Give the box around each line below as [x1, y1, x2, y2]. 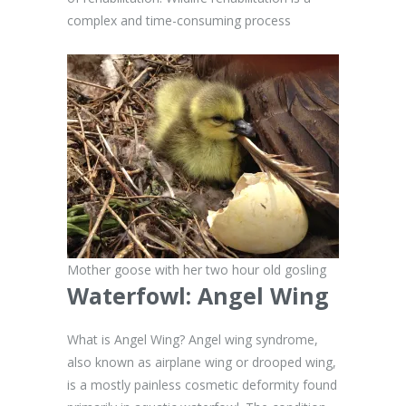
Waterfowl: [67, 280, 198, 311]
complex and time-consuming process [67, 12, 291, 29]
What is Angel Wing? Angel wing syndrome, [67, 331, 318, 348]
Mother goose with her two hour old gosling [67, 261, 326, 278]
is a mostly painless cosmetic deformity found [67, 376, 337, 393]
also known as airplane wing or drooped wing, [67, 353, 336, 371]
